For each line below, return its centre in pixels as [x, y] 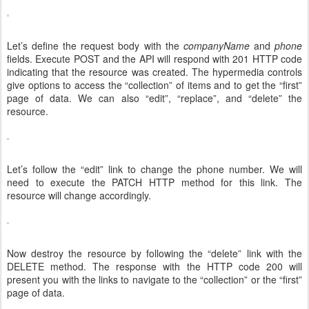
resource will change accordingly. [80, 196]
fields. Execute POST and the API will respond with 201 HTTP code [154, 59]
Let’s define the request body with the [95, 46]
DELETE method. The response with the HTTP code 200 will [154, 267]
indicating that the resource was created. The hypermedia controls [154, 72]
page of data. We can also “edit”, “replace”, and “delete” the [154, 98]
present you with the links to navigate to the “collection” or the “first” [154, 280]
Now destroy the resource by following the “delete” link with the [154, 253]
